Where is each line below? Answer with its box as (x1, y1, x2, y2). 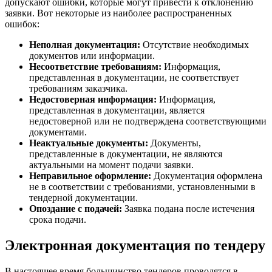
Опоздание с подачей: (29, 203, 122, 214)
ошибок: (5, 19, 39, 30)
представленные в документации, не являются (29, 149, 222, 160)
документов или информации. (29, 50, 155, 61)
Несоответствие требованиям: (29, 61, 161, 72)
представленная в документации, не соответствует (29, 72, 239, 83)
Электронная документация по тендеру (5, 237, 265, 254)
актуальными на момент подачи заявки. (29, 160, 194, 171)
